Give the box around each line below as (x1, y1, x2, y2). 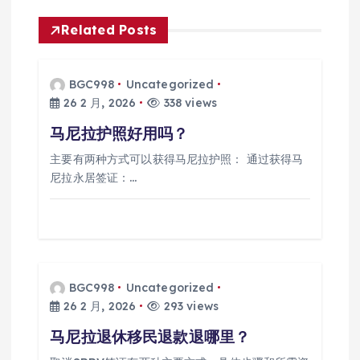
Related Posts (61, 22, 157, 39)
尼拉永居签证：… (50, 170, 137, 185)
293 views (160, 298, 219, 313)
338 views (160, 95, 217, 110)
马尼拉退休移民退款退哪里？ (50, 326, 251, 346)
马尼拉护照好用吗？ (50, 123, 189, 143)
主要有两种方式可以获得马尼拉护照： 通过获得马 (50, 151, 304, 166)
